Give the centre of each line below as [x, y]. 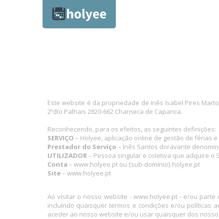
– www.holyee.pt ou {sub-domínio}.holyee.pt [134, 164]
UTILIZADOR [67, 155]
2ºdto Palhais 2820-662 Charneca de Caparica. [115, 111]
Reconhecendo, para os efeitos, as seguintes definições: [132, 129]
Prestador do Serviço [82, 147]
